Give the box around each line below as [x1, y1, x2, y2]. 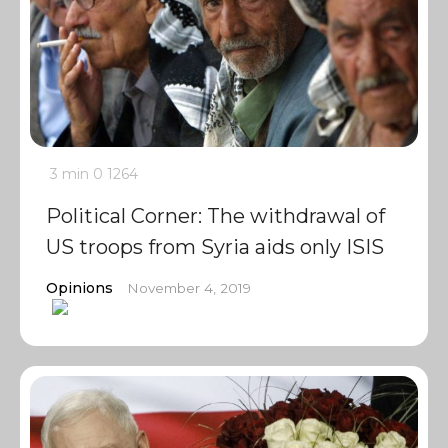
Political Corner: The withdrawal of [46, 204, 385, 228]
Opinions [46, 279, 113, 297]
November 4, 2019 [127, 280, 251, 296]
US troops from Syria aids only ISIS [46, 235, 384, 259]
